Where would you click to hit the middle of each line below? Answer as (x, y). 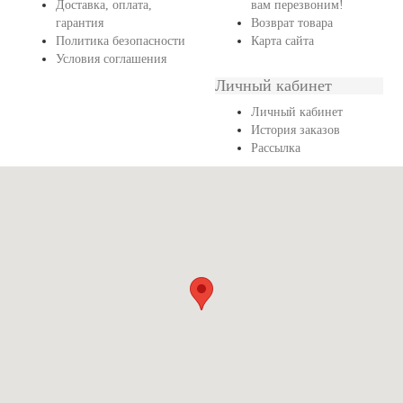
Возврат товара (291, 23)
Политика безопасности (120, 41)
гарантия (79, 23)
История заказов (295, 130)
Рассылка (275, 148)
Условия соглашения (111, 59)
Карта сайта (282, 41)
